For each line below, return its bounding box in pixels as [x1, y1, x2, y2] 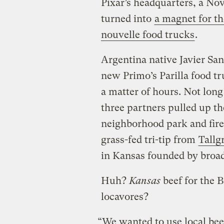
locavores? [100, 190, 148, 202]
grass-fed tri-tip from [100, 133, 198, 145]
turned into [100, 12, 154, 24]
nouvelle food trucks [100, 28, 194, 40]
